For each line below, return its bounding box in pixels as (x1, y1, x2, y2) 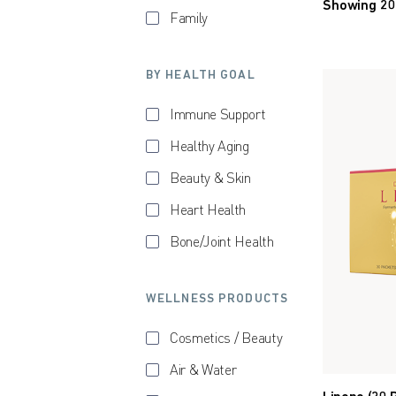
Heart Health (170, 204, 247, 219)
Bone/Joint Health (170, 236, 274, 251)
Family (170, 12, 209, 27)
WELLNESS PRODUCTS (146, 293, 289, 307)
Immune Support (170, 109, 266, 124)
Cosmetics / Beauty (170, 332, 283, 347)
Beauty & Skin (170, 172, 251, 187)
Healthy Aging (170, 141, 249, 156)
